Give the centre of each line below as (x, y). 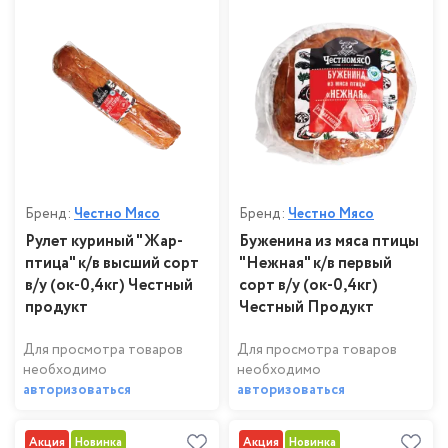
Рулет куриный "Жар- (104, 242)
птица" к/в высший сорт (112, 264)
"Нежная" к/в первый (315, 264)
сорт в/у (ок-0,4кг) (308, 286)
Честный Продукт (306, 308)
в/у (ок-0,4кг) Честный (109, 286)
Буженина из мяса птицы (329, 242)
